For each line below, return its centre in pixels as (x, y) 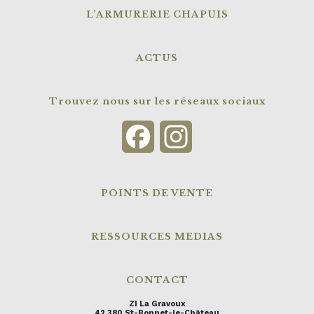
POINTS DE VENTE (157, 193)
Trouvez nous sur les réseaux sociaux (157, 102)
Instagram (220, 137)
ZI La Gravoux (157, 304)
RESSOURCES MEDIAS (157, 237)
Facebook (180, 137)
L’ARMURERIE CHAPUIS (157, 15)
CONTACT (157, 280)
